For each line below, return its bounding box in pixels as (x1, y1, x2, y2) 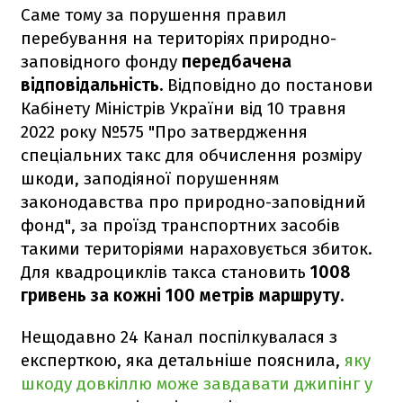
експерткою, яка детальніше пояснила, (21, 349, 345, 371)
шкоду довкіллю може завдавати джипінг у (21, 372, 372, 394)
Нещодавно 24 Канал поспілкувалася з (21, 326, 337, 347)
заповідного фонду (21, 50, 182, 72)
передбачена (182, 50, 291, 72)
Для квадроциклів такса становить (21, 261, 306, 282)
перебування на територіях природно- (21, 27, 336, 49)
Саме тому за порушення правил (21, 4, 287, 25)
